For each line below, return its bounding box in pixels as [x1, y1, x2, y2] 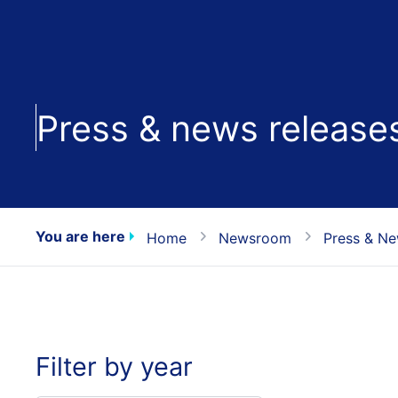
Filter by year [36, 350, 193, 382]
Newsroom [219, 228, 291, 247]
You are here [36, 227, 125, 245]
